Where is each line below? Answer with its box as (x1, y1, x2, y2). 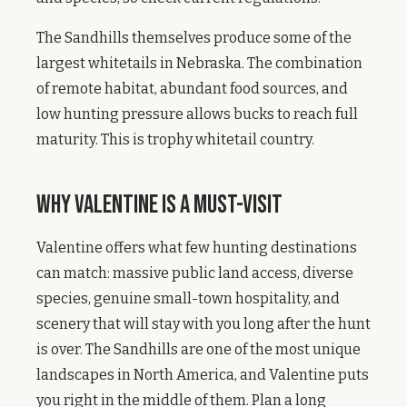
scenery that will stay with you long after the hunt (36, 315, 371, 333)
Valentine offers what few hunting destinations (36, 239, 357, 256)
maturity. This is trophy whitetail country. (36, 131, 314, 148)
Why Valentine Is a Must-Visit (36, 190, 283, 220)
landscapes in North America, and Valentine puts (36, 366, 369, 383)
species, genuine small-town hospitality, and (36, 290, 340, 307)
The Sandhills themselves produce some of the (36, 29, 352, 46)
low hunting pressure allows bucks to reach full (36, 105, 358, 123)
